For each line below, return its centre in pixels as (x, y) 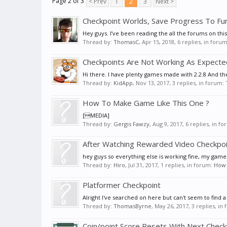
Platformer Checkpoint (122, 185)
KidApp (123, 83)
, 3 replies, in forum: (197, 83)
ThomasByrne (133, 206)
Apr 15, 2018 (158, 42)
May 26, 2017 (172, 206)
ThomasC (126, 42)
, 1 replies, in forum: (186, 165)
